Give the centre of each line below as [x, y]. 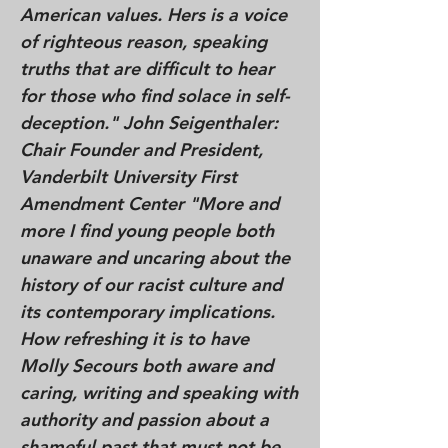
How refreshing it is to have [134, 338]
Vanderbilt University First [128, 176]
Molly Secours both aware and [146, 365]
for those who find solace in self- [155, 95]
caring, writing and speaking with [159, 392]
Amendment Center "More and [149, 203]
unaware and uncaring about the [155, 257]
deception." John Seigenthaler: [149, 122]
